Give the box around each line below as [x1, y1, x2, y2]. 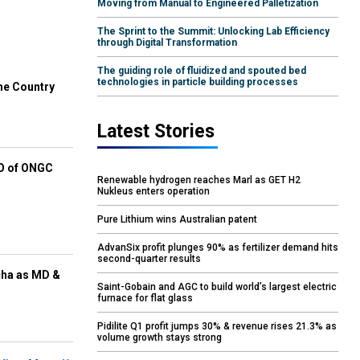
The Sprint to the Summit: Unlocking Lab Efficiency [97, 26, 329, 38]
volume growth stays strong [97, 332, 222, 344]
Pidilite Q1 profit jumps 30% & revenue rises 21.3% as [97, 321, 337, 333]
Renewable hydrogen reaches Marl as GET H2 [97, 174, 301, 186]
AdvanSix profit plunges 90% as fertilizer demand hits [97, 242, 338, 254]
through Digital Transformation [97, 37, 237, 49]
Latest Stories [97, 121, 215, 143]
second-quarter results [97, 253, 201, 265]
